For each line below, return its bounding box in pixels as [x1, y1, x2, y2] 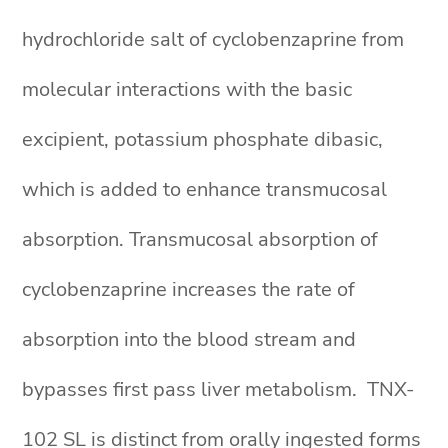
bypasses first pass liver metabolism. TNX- [22, 376, 415, 403]
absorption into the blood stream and [22, 326, 357, 353]
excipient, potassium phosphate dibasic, [22, 126, 384, 153]
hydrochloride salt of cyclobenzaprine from [22, 26, 405, 53]
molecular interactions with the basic [22, 76, 353, 103]
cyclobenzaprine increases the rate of [22, 276, 356, 303]
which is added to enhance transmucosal [22, 176, 388, 203]
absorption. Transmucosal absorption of [22, 226, 379, 253]
